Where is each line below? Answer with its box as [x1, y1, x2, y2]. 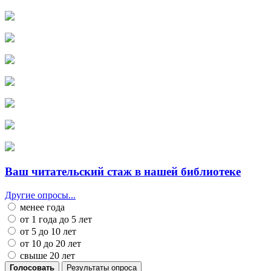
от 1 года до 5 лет [18, 214, 92, 224]
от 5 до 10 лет [18, 226, 76, 237]
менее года [18, 201, 65, 212]
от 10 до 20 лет [18, 238, 81, 249]
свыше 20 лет [18, 250, 75, 261]
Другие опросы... [5, 189, 76, 200]
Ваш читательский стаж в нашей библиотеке [5, 165, 241, 178]
